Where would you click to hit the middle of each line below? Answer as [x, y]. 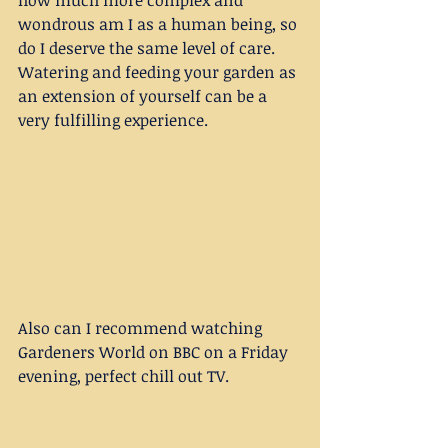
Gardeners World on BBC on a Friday [155, 352]
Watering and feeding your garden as [159, 72]
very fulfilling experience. [115, 120]
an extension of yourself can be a [144, 96]
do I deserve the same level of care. [148, 48]
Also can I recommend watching [142, 328]
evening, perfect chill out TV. [125, 376]
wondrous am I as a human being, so [159, 24]
